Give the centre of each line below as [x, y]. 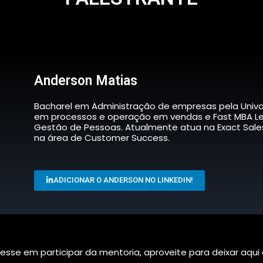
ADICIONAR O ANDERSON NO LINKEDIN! [123, 180]
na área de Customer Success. [102, 137]
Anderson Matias [85, 80]
